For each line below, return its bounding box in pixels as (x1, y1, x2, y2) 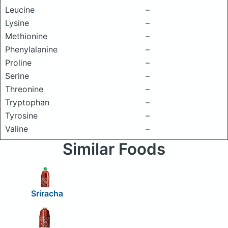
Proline (5, 58, 32, 68)
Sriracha (31, 188, 63, 198)
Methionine (5, 31, 47, 41)
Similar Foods (63, 139, 165, 159)
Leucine (5, 5, 35, 15)
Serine (5, 71, 29, 81)
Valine (5, 124, 28, 134)
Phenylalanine (5, 44, 58, 54)
